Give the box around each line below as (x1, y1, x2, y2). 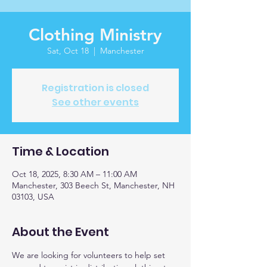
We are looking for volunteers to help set (12, 250, 167, 260)
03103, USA (12, 191, 54, 202)
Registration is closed (42, 81, 149, 95)
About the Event (12, 223, 109, 240)
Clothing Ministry (29, 24, 162, 45)
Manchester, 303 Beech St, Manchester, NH (12, 180, 175, 191)
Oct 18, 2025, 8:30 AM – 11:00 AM (12, 169, 137, 179)
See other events (52, 95, 139, 109)
